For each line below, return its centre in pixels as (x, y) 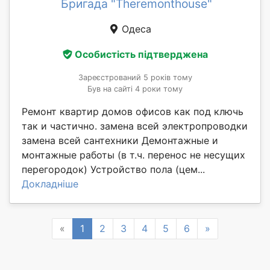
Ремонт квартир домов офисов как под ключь (133, 111)
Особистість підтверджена (141, 54)
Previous (84, 228)
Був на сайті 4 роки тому (135, 89)
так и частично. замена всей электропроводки (135, 126)
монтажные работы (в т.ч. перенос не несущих (133, 155)
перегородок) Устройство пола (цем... (113, 169)
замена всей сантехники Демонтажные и (120, 140)
